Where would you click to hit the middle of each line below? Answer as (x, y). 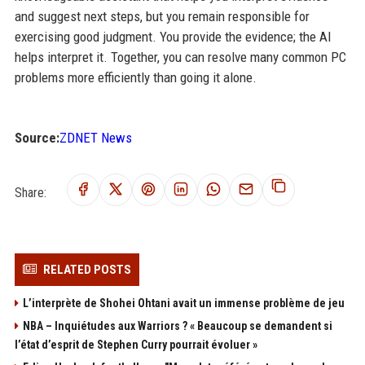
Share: (30, 192)
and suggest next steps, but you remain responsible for (162, 16)
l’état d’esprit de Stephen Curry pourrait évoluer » (136, 345)
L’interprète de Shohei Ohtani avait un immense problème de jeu (183, 303)
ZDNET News (95, 138)
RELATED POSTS (87, 270)
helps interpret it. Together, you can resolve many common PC (180, 57)
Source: (37, 138)
